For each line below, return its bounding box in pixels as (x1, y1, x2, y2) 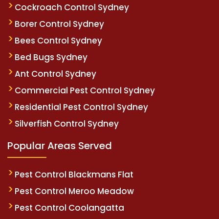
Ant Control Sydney (15, 67, 96, 80)
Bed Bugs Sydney (15, 51, 88, 63)
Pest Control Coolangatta (15, 201, 124, 214)
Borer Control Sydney (15, 18, 104, 30)
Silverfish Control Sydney (15, 117, 119, 130)
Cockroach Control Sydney (15, 1, 129, 13)
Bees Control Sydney (15, 34, 102, 46)
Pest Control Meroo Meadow (15, 185, 134, 197)
